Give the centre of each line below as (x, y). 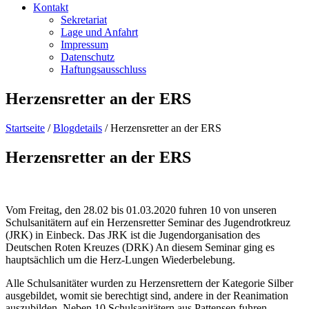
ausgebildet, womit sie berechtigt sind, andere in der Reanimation (147, 295)
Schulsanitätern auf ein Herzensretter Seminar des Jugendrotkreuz (148, 222)
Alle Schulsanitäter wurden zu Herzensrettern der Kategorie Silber (149, 283)
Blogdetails (78, 128)
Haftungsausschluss (103, 69)
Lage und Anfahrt (99, 32)
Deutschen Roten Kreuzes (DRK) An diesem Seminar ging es (140, 247)
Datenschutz (88, 57)
